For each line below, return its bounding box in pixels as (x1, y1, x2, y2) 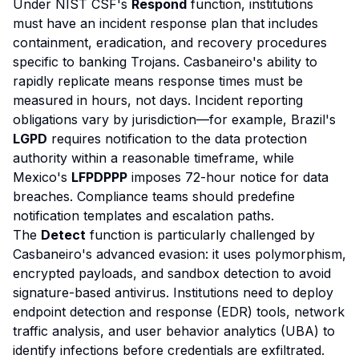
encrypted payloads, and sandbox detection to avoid (13, 265, 331, 281)
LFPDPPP (71, 169, 127, 185)
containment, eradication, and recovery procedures (13, 34, 327, 50)
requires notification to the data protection (47, 131, 307, 147)
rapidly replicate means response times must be (13, 73, 303, 89)
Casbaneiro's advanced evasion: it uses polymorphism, (13, 246, 346, 262)
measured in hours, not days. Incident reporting (13, 92, 303, 108)
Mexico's (13, 169, 71, 185)
